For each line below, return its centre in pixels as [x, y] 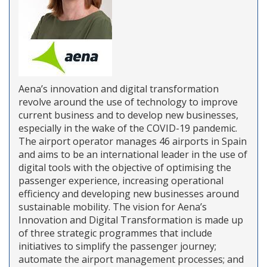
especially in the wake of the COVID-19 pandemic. [128, 128]
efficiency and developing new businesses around [129, 193]
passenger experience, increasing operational [121, 180]
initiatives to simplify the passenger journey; [117, 246]
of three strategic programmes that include [115, 233]
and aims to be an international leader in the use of [133, 154]
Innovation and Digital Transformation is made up [131, 220]
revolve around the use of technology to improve [128, 102]
